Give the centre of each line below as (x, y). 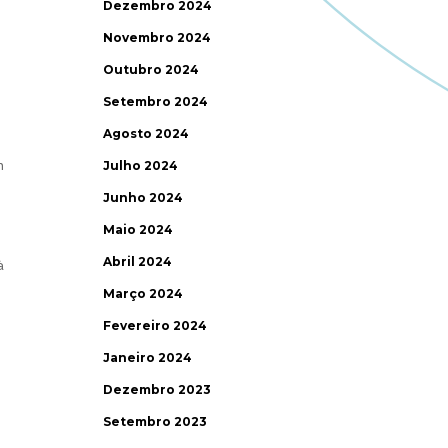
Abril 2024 (138, 261)
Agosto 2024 (146, 133)
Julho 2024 (141, 165)
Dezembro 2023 (157, 389)
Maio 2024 (138, 229)
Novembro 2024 (157, 37)
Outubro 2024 (151, 69)
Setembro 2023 (155, 421)
